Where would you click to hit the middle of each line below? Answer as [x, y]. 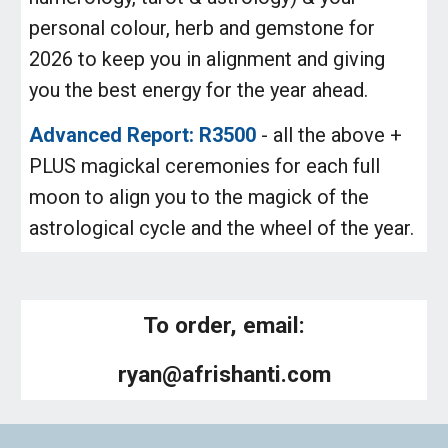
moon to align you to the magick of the [199, 197]
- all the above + [332, 135]
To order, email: [224, 325]
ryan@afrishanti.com [224, 374]
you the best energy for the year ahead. [199, 90]
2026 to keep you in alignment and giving [207, 59]
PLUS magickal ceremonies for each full [205, 166]
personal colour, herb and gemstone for [202, 28]
